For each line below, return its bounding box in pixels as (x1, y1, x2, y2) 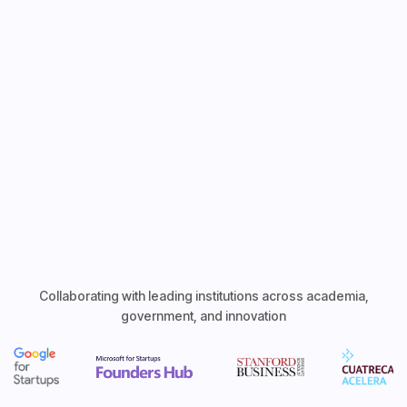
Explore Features (145, 5, 247, 21)
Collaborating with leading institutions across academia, (38, 287, 369, 303)
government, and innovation (121, 307, 286, 323)
